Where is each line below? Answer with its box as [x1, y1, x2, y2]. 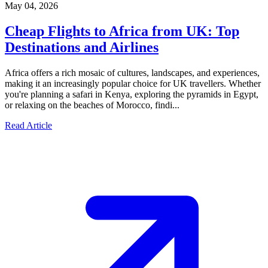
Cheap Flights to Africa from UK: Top [5, 23, 239, 39]
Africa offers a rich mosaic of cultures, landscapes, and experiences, [5, 68, 260, 78]
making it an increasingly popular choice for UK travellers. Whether [5, 78, 261, 89]
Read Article [5, 120, 52, 131]
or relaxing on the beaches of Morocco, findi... [5, 100, 179, 111]
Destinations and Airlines [5, 39, 159, 56]
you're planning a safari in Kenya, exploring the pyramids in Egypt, [5, 89, 258, 100]
